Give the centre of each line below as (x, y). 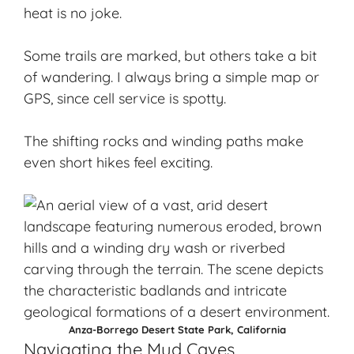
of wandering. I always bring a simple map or (171, 77)
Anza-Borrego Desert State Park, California (177, 330)
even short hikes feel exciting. (118, 163)
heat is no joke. (73, 13)
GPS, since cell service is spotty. (125, 99)
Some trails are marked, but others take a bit (170, 56)
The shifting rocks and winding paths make (164, 141)
